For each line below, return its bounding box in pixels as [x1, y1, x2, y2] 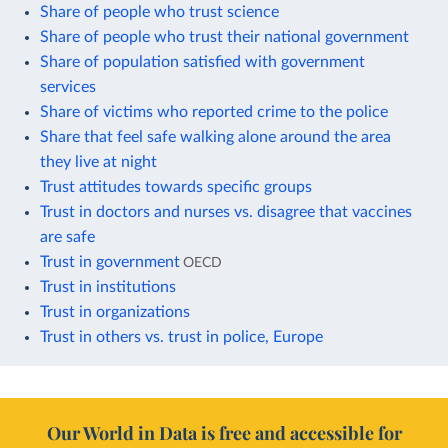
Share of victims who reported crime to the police [40, 103, 388, 120]
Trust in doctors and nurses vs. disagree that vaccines [40, 203, 412, 220]
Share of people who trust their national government [40, 28, 409, 45]
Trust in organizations [40, 303, 190, 320]
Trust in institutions [40, 278, 176, 295]
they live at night [40, 153, 157, 170]
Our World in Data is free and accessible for [46, 420, 402, 445]
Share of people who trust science [40, 3, 279, 20]
